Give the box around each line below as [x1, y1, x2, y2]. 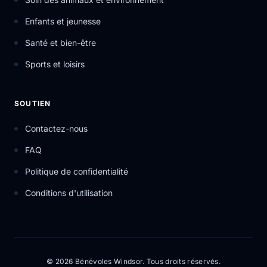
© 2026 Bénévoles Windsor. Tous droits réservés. [46, 257, 221, 266]
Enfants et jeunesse [25, 16, 101, 26]
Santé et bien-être [25, 38, 96, 48]
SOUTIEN [14, 99, 51, 108]
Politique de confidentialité [25, 166, 128, 176]
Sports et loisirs [25, 59, 85, 69]
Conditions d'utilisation [25, 188, 113, 198]
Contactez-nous [25, 123, 88, 133]
